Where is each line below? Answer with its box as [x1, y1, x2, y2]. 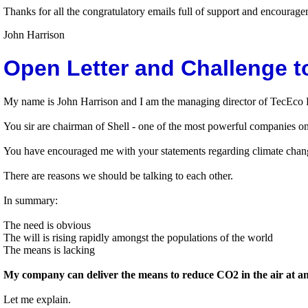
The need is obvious [3, 219, 91, 232]
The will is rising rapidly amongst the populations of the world [3, 232, 273, 244]
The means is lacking [3, 244, 95, 256]
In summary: [3, 195, 58, 207]
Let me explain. [3, 294, 71, 306]
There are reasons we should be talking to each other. [3, 170, 233, 182]
